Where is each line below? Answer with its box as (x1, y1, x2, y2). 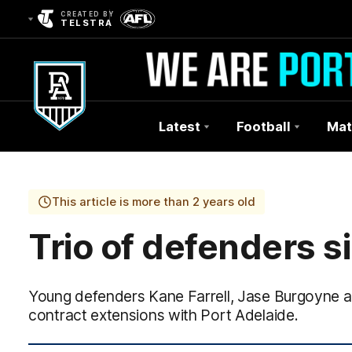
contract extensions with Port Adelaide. (28, 306, 299, 324)
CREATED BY (60, 10, 114, 18)
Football (236, 119, 291, 134)
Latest (159, 119, 200, 134)
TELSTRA (60, 17, 113, 28)
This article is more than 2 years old (52, 195, 255, 209)
